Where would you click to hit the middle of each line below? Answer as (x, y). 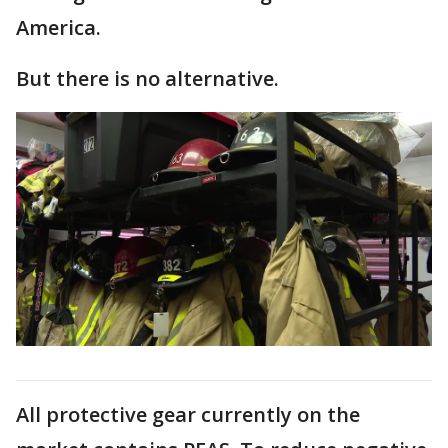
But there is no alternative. (147, 78)
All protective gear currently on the (188, 414)
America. (58, 27)
